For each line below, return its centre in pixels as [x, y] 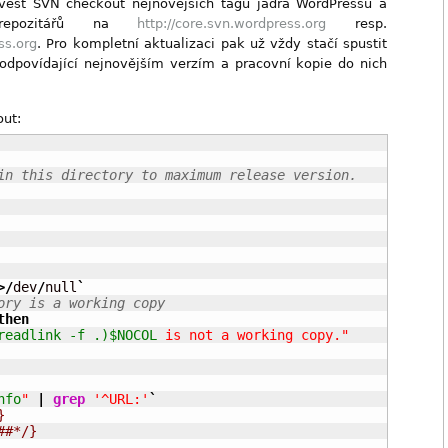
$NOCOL [133, 335]
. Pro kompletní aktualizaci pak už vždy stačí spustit [212, 43]
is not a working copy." [253, 335]
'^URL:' [121, 399]
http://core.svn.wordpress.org [232, 23]
